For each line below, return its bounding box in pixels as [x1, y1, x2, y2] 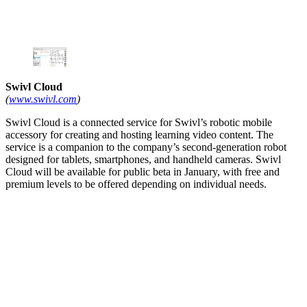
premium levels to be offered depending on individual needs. [5, 177, 267, 190]
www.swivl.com [9, 93, 77, 105]
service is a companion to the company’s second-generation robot [5, 140, 286, 153]
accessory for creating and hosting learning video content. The [5, 128, 273, 140]
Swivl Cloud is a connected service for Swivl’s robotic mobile [5, 116, 272, 128]
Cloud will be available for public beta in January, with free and [5, 165, 280, 177]
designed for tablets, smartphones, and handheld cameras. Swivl [5, 153, 281, 165]
